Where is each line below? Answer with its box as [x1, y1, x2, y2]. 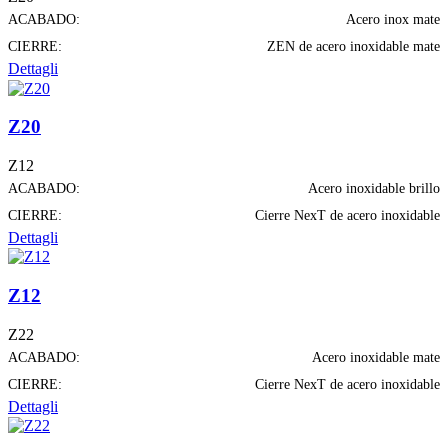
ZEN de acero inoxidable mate [267, 39, 440, 55]
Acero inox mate [346, 12, 440, 28]
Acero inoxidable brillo [308, 181, 440, 197]
